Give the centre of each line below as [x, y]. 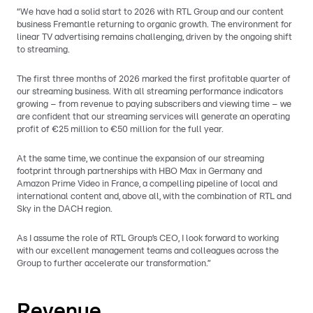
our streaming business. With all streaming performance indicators [150, 92]
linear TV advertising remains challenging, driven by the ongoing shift [154, 37]
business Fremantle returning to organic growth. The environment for [154, 24]
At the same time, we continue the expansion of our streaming [140, 159]
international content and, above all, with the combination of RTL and [154, 196]
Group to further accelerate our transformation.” [114, 263]
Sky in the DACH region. [65, 209]
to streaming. [43, 50]
